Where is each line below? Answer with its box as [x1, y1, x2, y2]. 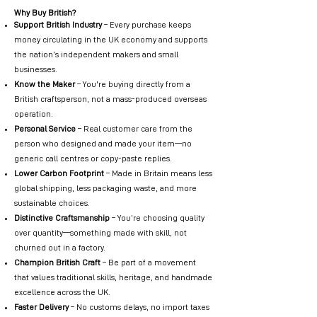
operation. [14, 109, 53, 118]
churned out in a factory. [14, 243, 105, 252]
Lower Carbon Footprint [14, 168, 104, 178]
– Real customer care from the [76, 124, 192, 133]
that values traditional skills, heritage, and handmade [14, 272, 212, 282]
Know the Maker [14, 79, 75, 88]
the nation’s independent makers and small [14, 50, 178, 59]
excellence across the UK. [14, 287, 110, 296]
